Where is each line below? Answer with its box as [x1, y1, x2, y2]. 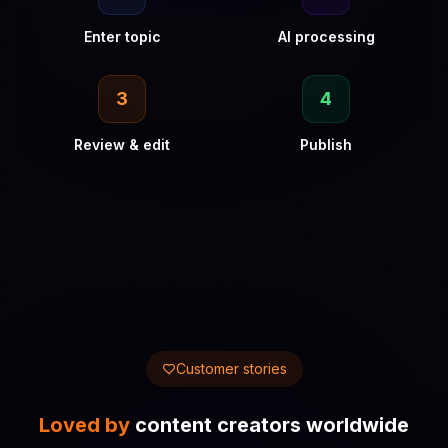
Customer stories [175, 360, 287, 377]
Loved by [39, 413, 130, 437]
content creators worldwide [130, 413, 409, 437]
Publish [300, 136, 352, 153]
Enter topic [83, 28, 161, 45]
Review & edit [74, 136, 170, 153]
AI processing [277, 28, 375, 45]
